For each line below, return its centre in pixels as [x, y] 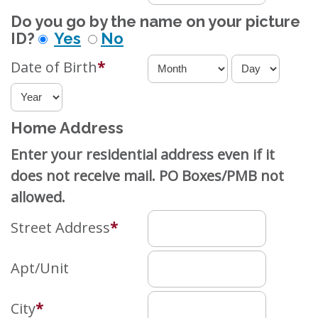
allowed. [38, 197]
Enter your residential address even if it [143, 154]
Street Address [60, 227]
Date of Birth [54, 67]
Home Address [67, 127]
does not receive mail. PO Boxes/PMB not [147, 175]
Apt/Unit [40, 268]
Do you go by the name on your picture [155, 21]
